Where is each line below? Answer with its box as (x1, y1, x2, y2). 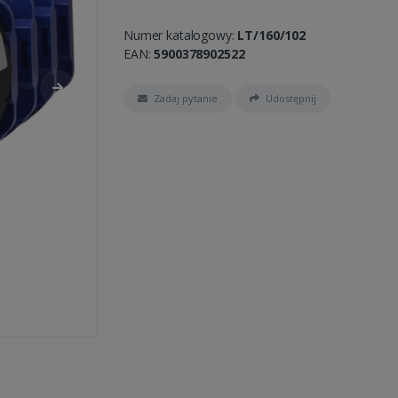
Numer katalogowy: (123, 26, 238, 44)
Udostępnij (265, 91, 316, 105)
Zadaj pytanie (154, 91, 218, 105)
